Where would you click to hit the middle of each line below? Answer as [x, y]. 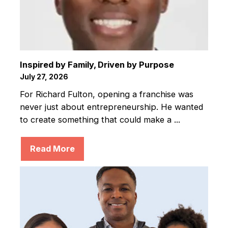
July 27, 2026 [44, 77]
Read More [52, 148]
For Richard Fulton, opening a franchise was [106, 94]
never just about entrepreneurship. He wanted [111, 107]
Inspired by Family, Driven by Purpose [97, 64]
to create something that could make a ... [100, 120]
